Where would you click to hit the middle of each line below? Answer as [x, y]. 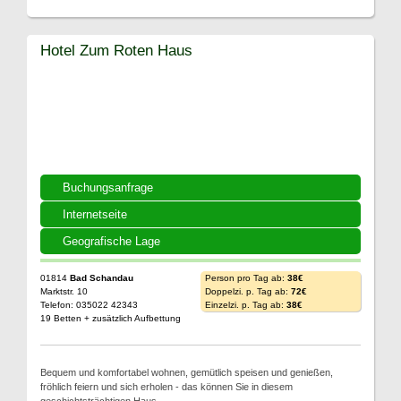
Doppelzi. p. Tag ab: [248, 291]
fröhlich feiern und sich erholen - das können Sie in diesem [166, 387]
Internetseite [95, 214]
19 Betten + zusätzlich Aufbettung [111, 318]
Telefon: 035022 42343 [89, 305]
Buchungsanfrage [108, 188]
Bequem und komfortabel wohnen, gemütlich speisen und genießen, [187, 372]
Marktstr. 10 [64, 291]
